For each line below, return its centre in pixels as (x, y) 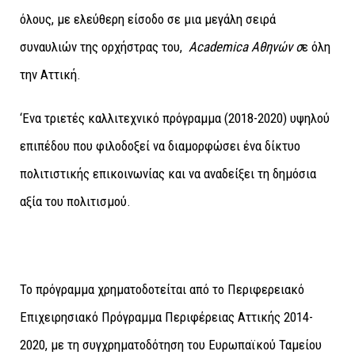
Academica (218, 46)
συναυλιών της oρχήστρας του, (104, 46)
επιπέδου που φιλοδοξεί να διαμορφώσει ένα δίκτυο (160, 145)
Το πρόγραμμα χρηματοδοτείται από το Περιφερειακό (162, 289)
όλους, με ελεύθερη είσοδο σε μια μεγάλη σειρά (148, 19)
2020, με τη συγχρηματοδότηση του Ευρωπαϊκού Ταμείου (171, 344)
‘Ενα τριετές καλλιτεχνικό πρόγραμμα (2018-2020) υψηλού (175, 118)
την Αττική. (50, 74)
